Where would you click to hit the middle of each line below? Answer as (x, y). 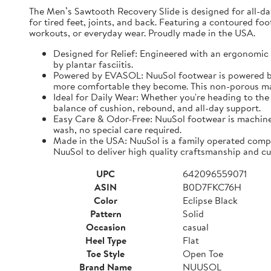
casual (196, 227)
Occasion (106, 227)
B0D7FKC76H (212, 187)
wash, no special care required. (117, 129)
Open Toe (203, 253)
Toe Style (106, 253)
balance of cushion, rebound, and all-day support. (157, 108)
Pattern (106, 214)
